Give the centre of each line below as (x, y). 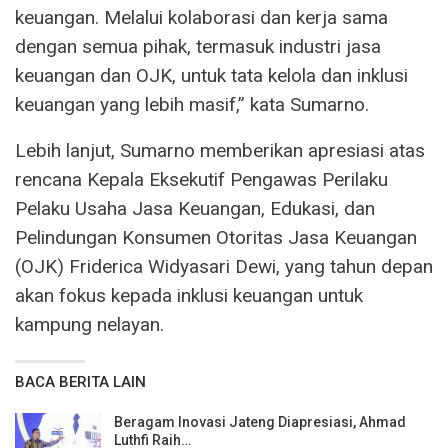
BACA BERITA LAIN (80, 382)
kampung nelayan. (89, 325)
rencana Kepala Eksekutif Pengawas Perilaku (201, 180)
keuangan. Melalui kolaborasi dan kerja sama (201, 18)
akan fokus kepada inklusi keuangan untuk (189, 296)
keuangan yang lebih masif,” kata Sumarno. (192, 105)
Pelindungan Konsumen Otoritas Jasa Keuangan (216, 238)
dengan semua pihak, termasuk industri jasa (198, 47)
